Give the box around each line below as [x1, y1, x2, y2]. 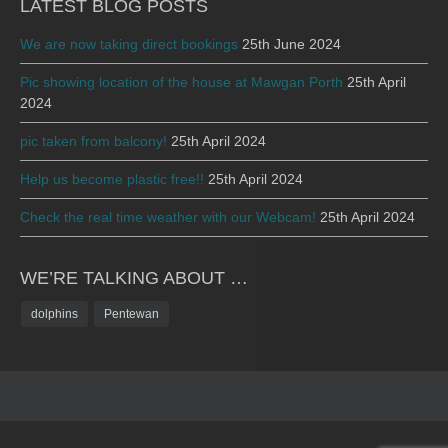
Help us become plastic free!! [20, 170, 204, 187]
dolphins [31, 306, 78, 321]
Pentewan [104, 306, 159, 321]
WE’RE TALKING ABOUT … [20, 267, 248, 288]
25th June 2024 [242, 35, 341, 52]
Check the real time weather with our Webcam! [20, 208, 316, 225]
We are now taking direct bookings [20, 35, 238, 52]
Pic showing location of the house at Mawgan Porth [20, 73, 343, 90]
